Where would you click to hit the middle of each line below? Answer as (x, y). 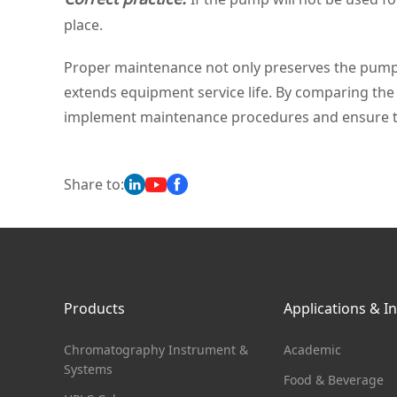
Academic (312, 350)
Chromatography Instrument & (156, 350)
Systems (88, 369)
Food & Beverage (334, 380)
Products (94, 308)
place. (83, 25)
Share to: (94, 184)
